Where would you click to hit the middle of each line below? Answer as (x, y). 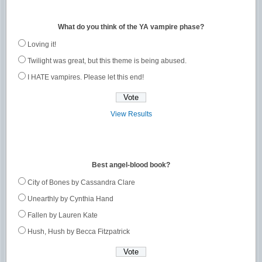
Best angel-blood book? (131, 165)
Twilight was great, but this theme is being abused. (107, 61)
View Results (131, 114)
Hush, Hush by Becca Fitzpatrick (79, 232)
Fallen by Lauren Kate (63, 215)
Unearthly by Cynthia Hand (70, 199)
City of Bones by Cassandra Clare (81, 182)
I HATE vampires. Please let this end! (86, 77)
